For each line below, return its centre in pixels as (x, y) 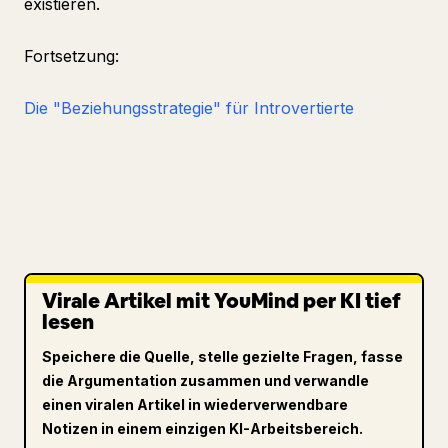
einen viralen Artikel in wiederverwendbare (195, 404)
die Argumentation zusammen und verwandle (205, 380)
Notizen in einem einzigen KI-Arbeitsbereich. (202, 428)
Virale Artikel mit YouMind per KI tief (221, 301)
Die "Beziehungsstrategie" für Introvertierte (189, 108)
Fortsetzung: (71, 56)
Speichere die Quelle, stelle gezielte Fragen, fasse (222, 356)
